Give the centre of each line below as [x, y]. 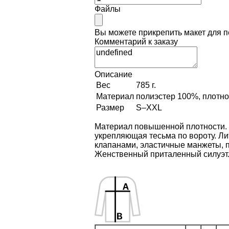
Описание [113, 74]
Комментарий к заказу [136, 41]
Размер [110, 107]
